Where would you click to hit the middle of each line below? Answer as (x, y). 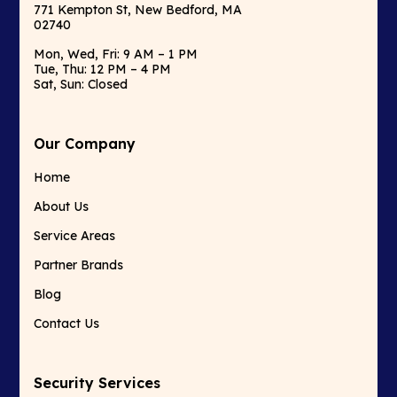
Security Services (97, 383)
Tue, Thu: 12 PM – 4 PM (103, 70)
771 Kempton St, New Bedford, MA (138, 10)
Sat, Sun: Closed (81, 85)
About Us (62, 207)
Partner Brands (79, 265)
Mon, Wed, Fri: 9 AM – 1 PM (116, 54)
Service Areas (75, 236)
